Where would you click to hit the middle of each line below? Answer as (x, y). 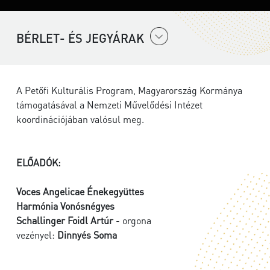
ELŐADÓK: (39, 163)
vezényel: (37, 235)
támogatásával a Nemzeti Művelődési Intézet (109, 105)
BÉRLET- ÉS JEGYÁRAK (80, 38)
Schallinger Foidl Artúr (65, 221)
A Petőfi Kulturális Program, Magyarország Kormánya (129, 90)
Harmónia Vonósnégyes (65, 206)
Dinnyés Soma (87, 235)
